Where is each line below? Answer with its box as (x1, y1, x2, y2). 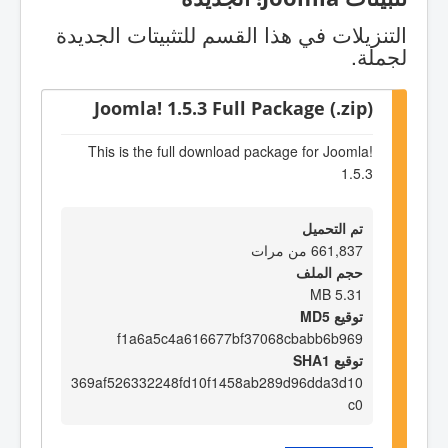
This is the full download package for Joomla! (88, 141, 373, 162)
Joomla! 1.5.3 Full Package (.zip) (94, 94, 373, 120)
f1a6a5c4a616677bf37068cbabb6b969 (117, 327, 363, 348)
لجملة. (351, 40, 407, 71)
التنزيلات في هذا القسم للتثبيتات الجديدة (56, 18, 407, 49)
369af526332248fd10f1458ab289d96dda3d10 (71, 371, 363, 392)
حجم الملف (296, 261, 363, 282)
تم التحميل (302, 217, 363, 238)
